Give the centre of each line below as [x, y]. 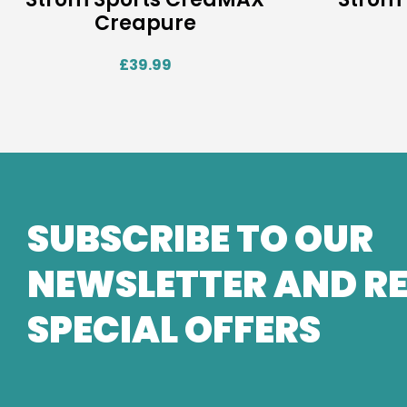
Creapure [145, 23]
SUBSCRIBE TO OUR [200, 238]
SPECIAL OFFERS [174, 329]
